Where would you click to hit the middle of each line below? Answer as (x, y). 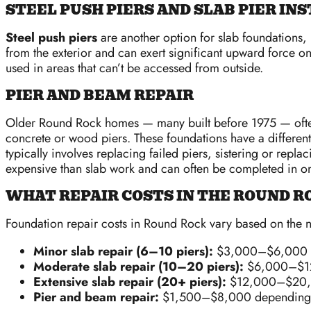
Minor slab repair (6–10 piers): (123, 252)
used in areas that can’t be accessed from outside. (134, 68)
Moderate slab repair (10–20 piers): (138, 267)
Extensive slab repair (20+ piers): (130, 282)
